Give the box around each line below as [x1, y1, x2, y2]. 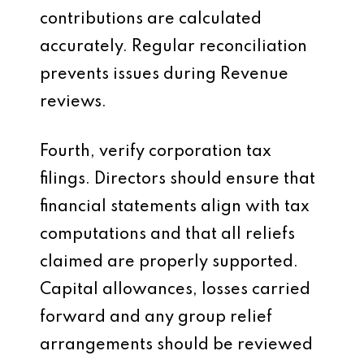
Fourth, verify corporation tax [40, 144, 271, 160]
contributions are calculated [40, 11, 262, 28]
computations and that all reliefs [40, 227, 295, 243]
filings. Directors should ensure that [40, 171, 315, 188]
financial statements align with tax [40, 199, 310, 215]
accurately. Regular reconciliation [40, 39, 307, 55]
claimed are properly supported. [40, 254, 298, 271]
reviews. [40, 94, 106, 110]
